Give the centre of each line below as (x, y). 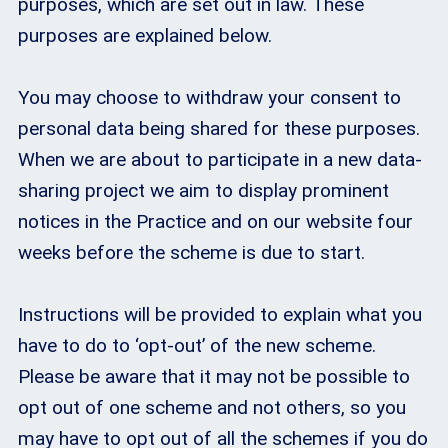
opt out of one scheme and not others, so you (212, 408)
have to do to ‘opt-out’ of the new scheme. (197, 346)
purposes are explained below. (145, 35)
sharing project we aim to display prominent (203, 191)
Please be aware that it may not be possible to (214, 377)
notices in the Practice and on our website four (215, 222)
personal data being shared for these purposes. (219, 129)
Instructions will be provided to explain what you (220, 315)
